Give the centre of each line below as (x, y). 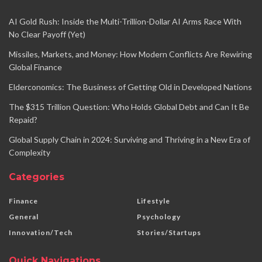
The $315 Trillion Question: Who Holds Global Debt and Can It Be (129, 106)
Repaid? (23, 119)
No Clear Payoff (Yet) (47, 34)
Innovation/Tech (41, 232)
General (24, 216)
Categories (37, 177)
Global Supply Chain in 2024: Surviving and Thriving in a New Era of (130, 139)
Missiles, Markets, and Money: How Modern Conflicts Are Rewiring (130, 54)
